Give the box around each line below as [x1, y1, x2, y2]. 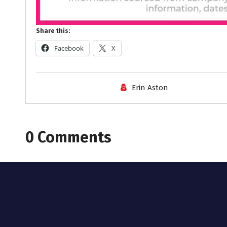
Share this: [36, 27, 70, 35]
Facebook [54, 44, 84, 53]
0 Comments [25, 128, 111, 147]
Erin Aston [132, 83, 169, 93]
